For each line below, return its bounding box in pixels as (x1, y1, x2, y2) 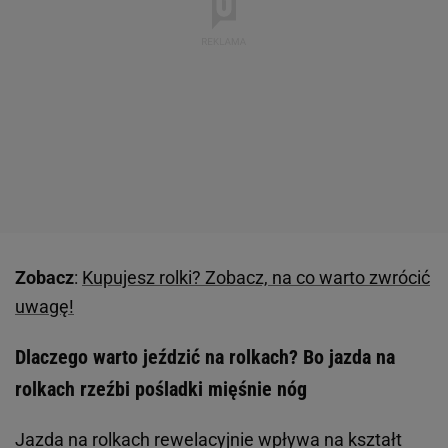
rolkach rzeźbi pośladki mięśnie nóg (15, 377, 307, 402)
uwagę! (15, 296, 74, 318)
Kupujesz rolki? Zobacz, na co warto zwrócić (82, 267, 430, 289)
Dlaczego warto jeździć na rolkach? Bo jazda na (15, 345, 395, 370)
